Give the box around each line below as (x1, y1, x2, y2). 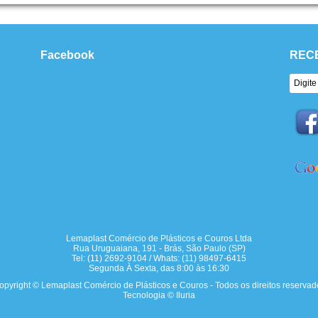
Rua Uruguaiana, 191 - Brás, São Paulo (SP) (72, 243, 246, 253)
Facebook (40, 49, 94, 61)
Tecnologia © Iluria (123, 290, 195, 300)
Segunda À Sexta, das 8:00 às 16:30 (89, 263, 229, 273)
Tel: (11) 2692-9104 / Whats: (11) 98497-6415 (72, 253, 246, 263)
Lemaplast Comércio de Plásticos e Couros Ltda (66, 234, 252, 243)
